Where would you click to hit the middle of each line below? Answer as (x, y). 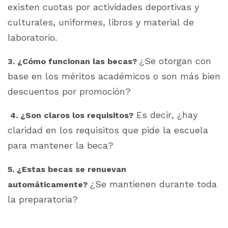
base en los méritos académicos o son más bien (114, 76)
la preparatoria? (43, 199)
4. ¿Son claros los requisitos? (70, 115)
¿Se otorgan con (175, 61)
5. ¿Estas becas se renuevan (67, 169)
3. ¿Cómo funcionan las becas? (74, 61)
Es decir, (155, 115)
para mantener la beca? (61, 145)
